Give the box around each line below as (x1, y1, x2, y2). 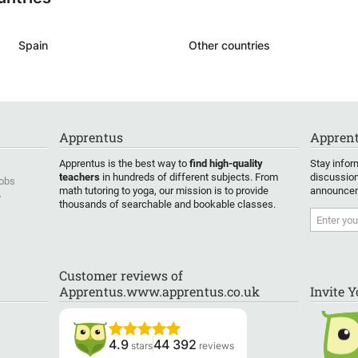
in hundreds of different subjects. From (100, 171, 278, 183)
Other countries (188, 38, 270, 52)
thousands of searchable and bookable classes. (59, 198, 276, 210)
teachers (59, 171, 100, 183)
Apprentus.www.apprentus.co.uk (59, 283, 260, 300)
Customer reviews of (59, 267, 183, 284)
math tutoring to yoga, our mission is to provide (59, 185, 268, 197)
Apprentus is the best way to (59, 157, 189, 169)
